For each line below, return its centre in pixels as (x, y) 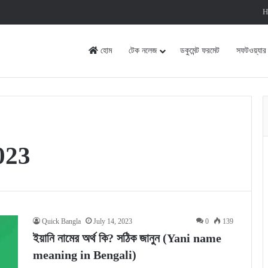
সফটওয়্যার (251, 51)
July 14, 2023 (113, 221)
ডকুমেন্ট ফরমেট (200, 51)
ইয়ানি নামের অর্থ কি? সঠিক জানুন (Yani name (127, 238)
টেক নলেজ (143, 51)
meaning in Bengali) (85, 255)
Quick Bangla (61, 221)
